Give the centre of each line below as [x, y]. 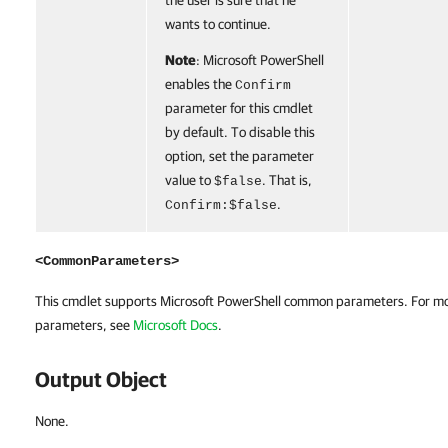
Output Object [101, 379]
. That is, [287, 180]
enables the [200, 84]
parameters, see [84, 325]
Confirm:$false [221, 205]
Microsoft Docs [175, 325]
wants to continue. [218, 24]
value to [189, 180]
